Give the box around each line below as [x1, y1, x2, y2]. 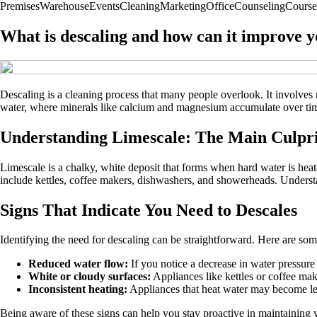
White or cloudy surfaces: [28, 270, 151, 283]
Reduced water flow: [28, 258, 128, 270]
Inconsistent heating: [28, 283, 127, 296]
